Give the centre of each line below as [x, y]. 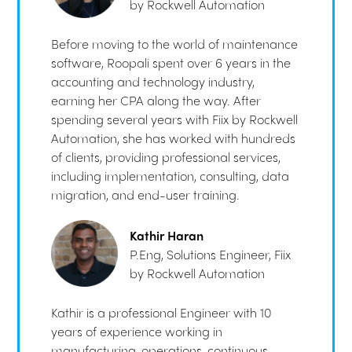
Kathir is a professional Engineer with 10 [162, 313]
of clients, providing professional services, [166, 157]
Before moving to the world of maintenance [175, 44]
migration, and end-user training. [146, 195]
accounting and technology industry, [153, 82]
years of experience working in [137, 332]
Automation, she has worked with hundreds [174, 138]
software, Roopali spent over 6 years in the [171, 63]
